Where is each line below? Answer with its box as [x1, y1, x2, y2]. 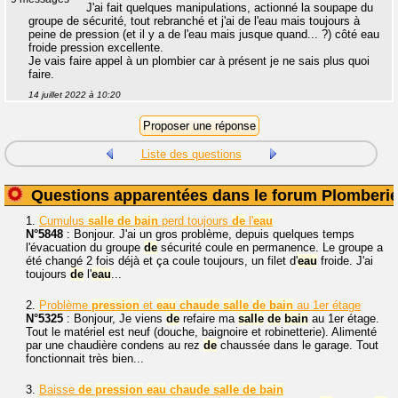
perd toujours [158, 214, 232, 228]
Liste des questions [140, 147, 242, 162]
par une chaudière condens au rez [26, 338, 203, 353]
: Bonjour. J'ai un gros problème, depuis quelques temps [63, 227, 354, 242]
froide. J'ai [317, 254, 373, 268]
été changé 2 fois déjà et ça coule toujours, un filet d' [26, 254, 298, 268]
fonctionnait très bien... [26, 352, 144, 366]
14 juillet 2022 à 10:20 [28, 90, 121, 100]
